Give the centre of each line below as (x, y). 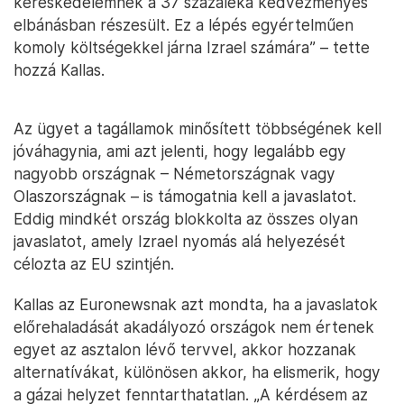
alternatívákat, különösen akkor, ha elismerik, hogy (197, 372)
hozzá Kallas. (59, 70)
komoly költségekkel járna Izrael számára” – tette (192, 47)
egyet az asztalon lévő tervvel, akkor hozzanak (185, 349)
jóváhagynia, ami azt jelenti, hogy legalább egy (180, 151)
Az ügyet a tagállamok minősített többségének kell (197, 129)
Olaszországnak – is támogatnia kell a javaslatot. (185, 196)
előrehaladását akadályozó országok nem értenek (194, 327)
